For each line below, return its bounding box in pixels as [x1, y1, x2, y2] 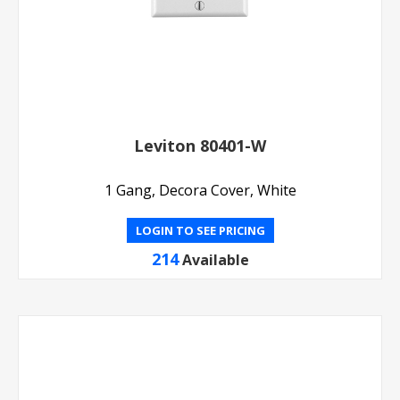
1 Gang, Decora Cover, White [104, 180, 296, 201]
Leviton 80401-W [134, 135, 266, 157]
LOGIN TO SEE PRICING [135, 222, 265, 239]
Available [181, 250, 249, 271]
